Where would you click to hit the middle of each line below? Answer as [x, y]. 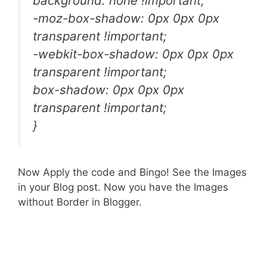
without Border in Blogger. [80, 202]
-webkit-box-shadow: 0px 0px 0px [133, 54]
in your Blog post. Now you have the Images [123, 187]
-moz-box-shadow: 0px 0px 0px [126, 18]
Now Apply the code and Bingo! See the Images [132, 172]
